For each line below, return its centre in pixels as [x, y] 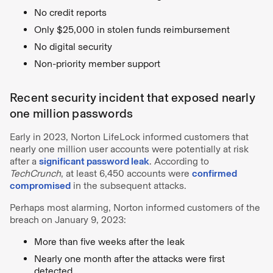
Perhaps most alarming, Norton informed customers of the [135, 207]
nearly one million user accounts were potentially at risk [129, 149]
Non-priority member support [97, 64]
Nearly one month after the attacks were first [129, 259]
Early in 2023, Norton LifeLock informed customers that [129, 137]
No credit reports [70, 12]
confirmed [214, 173]
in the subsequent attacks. [129, 186]
